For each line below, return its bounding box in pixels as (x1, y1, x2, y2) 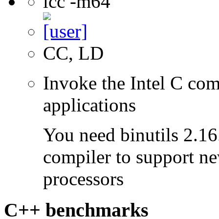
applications (43, 94, 136, 115)
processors (43, 168, 124, 189)
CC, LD (43, 42, 104, 64)
